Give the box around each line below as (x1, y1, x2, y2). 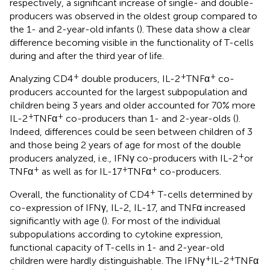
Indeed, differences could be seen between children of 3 (10, 125, 253, 137)
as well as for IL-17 (39, 165, 122, 177)
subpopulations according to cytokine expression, (10, 228, 223, 240)
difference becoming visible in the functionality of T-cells (10, 36, 254, 48)
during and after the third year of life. (10, 49, 164, 61)
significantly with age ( (10, 215, 104, 227)
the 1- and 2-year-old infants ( (10, 23, 139, 35)
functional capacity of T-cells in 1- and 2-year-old (10, 241, 224, 253)
